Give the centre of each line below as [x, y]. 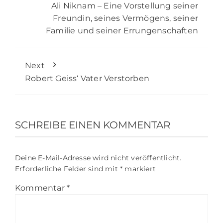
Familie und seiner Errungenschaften [122, 30]
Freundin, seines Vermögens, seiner [125, 18]
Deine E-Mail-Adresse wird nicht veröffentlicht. [98, 158]
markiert [139, 168]
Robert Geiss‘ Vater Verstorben [87, 78]
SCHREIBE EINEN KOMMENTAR [93, 125]
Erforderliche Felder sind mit [67, 168]
